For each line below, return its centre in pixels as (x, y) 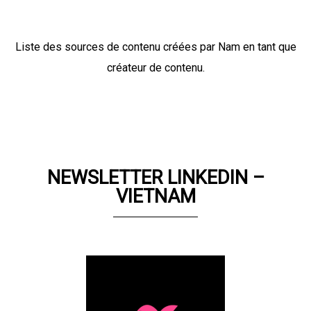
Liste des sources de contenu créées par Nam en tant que (155, 47)
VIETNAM (155, 196)
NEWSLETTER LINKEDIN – (155, 177)
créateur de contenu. (155, 67)
